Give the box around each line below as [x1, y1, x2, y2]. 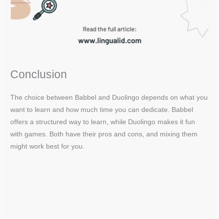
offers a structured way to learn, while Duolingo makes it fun [10, 118, 196, 126]
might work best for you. [10, 143, 85, 151]
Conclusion [10, 68, 67, 81]
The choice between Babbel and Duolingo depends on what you [10, 94, 208, 102]
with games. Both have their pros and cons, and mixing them [10, 131, 198, 138]
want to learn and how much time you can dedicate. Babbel [10, 106, 194, 114]
